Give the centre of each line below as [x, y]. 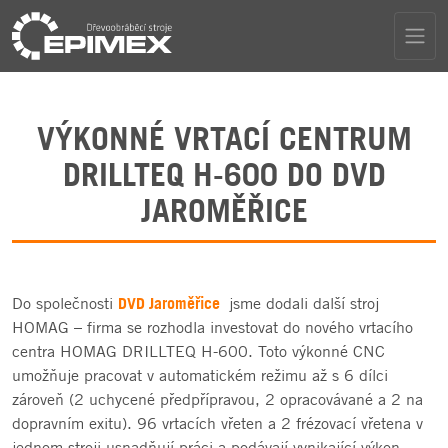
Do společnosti [65, 303]
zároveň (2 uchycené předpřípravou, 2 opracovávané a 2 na [217, 399]
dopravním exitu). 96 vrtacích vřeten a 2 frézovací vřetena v [217, 423]
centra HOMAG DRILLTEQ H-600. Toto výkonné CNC [198, 351]
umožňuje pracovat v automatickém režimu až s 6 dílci [200, 375]
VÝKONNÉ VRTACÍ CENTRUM [224, 138]
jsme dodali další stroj [301, 303]
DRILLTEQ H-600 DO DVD [224, 174]
